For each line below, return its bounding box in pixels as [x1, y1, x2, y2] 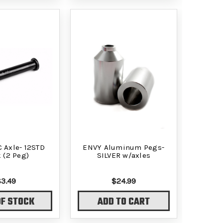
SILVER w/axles [97, 150, 151, 160]
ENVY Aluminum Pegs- [83, 142, 165, 152]
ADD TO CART [97, 195, 150, 210]
